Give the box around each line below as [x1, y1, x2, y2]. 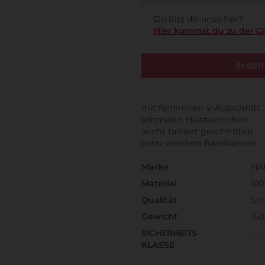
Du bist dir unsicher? [154, 14, 243, 25]
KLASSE [141, 240, 174, 251]
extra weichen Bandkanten [141, 138, 257, 149]
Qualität [141, 195, 177, 206]
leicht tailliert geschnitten [141, 126, 253, 137]
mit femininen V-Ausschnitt [141, 102, 260, 114]
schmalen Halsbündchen [141, 114, 248, 125]
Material [141, 178, 177, 189]
